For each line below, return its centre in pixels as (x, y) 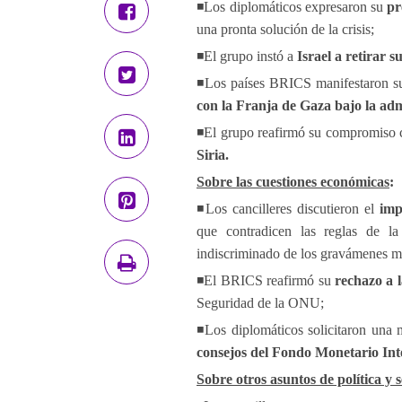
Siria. (213, 155)
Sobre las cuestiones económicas (293, 182)
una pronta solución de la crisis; (285, 29)
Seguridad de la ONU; (260, 303)
